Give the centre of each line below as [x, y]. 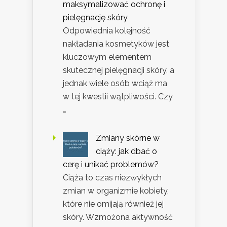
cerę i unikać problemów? [111, 164]
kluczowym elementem [107, 57]
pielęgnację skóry [95, 17]
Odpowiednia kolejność [107, 30]
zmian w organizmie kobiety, [116, 191]
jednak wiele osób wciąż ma [115, 83]
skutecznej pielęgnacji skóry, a [119, 70]
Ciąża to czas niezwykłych [112, 177]
